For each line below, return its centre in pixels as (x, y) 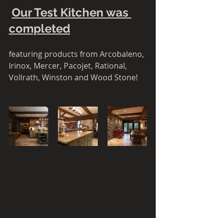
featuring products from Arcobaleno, (77, 54)
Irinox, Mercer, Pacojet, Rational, (69, 66)
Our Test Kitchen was (72, 13)
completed (39, 29)
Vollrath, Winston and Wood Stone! (74, 78)
